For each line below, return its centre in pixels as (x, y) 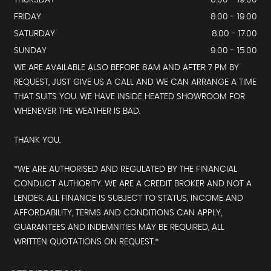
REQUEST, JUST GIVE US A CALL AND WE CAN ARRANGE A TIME (135, 83)
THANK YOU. (37, 141)
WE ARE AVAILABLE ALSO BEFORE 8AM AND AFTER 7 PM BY (126, 68)
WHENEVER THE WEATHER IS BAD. (77, 112)
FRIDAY (28, 17)
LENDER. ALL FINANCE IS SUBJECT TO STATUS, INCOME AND (129, 199)
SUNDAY (30, 51)
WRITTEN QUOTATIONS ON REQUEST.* (86, 242)
